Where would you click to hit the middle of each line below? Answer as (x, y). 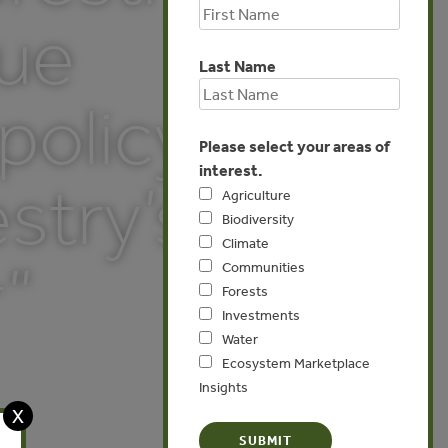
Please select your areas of (294, 146)
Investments (261, 315)
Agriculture (256, 195)
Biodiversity (258, 219)
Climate (245, 243)
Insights (223, 387)
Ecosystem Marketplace (296, 363)
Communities (263, 267)
